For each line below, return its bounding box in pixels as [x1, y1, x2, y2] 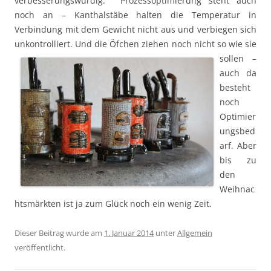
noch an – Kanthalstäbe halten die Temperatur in [15, 9, 256, 21]
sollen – [220, 53, 256, 65]
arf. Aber [220, 140, 256, 152]
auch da [220, 67, 256, 79]
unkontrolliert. [15, 38, 76, 50]
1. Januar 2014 [104, 227, 154, 239]
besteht [220, 82, 250, 94]
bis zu [220, 154, 256, 166]
